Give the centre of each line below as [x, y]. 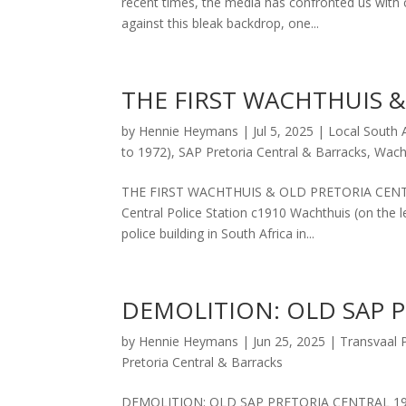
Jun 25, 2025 [290, 341]
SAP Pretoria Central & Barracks [273, 151]
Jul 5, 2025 [284, 130]
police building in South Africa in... [218, 233]
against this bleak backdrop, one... [221, 23]
